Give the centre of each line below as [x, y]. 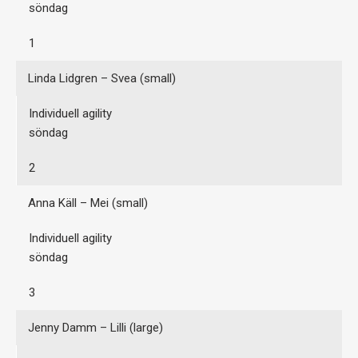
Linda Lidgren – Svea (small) [102, 79]
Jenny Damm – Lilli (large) [95, 328]
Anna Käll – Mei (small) [88, 203]
